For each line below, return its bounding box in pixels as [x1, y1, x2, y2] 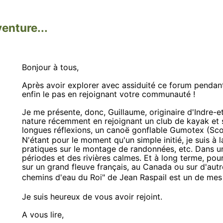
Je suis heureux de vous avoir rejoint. [22, 191, 162, 202]
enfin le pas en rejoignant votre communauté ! [22, 89, 195, 99]
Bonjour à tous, [22, 62, 79, 72]
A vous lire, [22, 209, 64, 220]
